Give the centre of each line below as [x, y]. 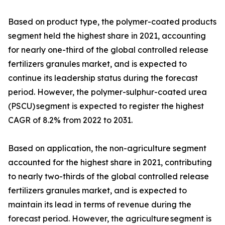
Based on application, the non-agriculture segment [107, 148]
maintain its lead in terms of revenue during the [100, 205]
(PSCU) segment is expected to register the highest [106, 106]
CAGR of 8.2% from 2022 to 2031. [70, 120]
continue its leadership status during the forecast [103, 78]
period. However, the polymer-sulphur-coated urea [107, 92]
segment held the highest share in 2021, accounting [107, 36]
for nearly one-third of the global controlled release [108, 50]
